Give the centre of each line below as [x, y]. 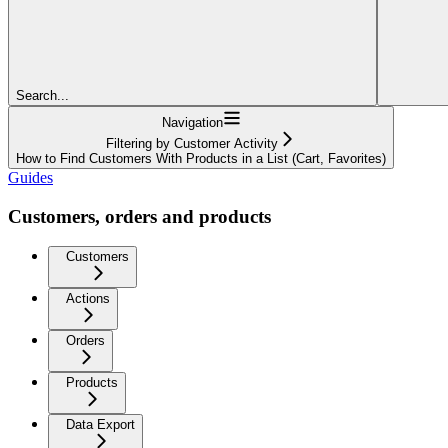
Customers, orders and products [139, 216]
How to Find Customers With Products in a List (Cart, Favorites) [201, 158]
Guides [30, 177]
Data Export [100, 425]
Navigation [192, 122]
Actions [88, 299]
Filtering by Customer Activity [192, 143]
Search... [42, 95]
